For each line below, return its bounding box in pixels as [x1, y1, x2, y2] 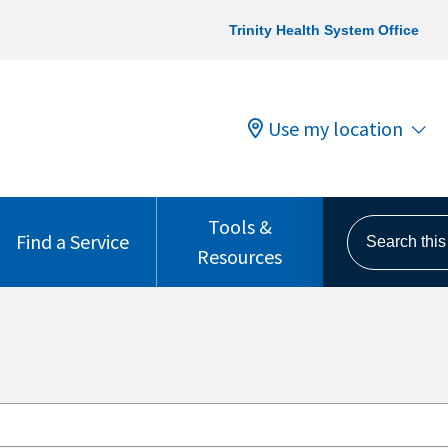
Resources [197, 244, 283, 269]
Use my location [268, 115, 403, 141]
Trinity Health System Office [229, 22, 419, 38]
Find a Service [16, 229, 130, 254]
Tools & [207, 214, 272, 239]
